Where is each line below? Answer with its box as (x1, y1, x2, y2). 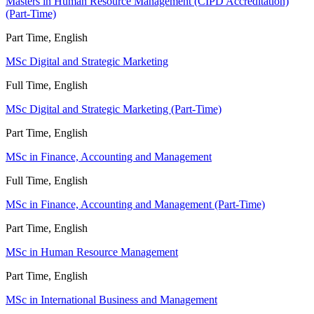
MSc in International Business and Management (6, 294, 217, 306)
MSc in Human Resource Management (6, 246, 178, 259)
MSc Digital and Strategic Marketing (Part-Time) (6, 103, 221, 116)
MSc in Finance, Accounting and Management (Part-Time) (6, 198, 265, 211)
